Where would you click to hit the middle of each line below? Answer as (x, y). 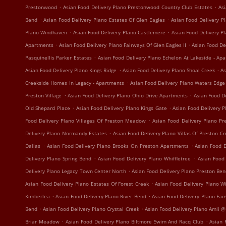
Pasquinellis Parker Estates (59, 58)
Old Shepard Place (48, 108)
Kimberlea (38, 196)
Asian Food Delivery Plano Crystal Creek (91, 209)
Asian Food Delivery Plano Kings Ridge (71, 70)
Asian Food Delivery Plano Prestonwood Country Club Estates (137, 7)
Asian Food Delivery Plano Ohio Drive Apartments (128, 95)
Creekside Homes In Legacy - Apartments (75, 83)
